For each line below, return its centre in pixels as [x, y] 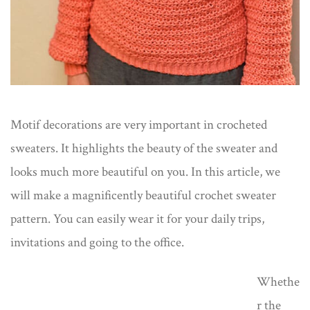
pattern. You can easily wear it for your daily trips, [137, 219]
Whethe [278, 282]
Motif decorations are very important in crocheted [139, 125]
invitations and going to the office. [97, 243]
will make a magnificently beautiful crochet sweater [143, 196]
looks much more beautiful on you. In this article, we [145, 172]
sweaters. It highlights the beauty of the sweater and [144, 149]
